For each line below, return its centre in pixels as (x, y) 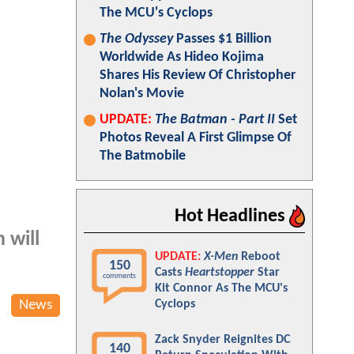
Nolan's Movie (142, 94)
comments (119, 276)
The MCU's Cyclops (156, 13)
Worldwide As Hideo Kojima (182, 57)
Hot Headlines (232, 217)
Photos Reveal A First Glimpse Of (196, 138)
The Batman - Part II (215, 120)
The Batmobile (143, 156)
